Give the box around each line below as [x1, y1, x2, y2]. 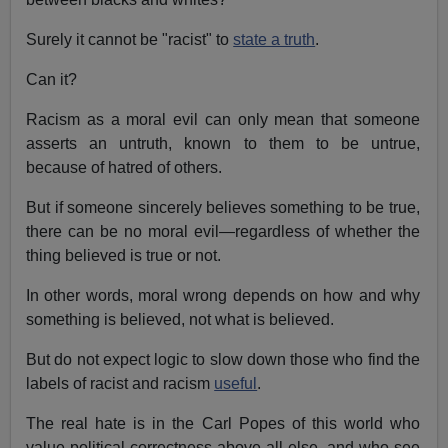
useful [214, 375, 258, 393]
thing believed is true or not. [26, 247, 222, 265]
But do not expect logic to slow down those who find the [26, 351, 420, 369]
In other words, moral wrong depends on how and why [26, 287, 420, 305]
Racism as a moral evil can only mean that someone [26, 111, 420, 129]
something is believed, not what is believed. [26, 311, 335, 329]
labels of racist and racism [26, 375, 215, 393]
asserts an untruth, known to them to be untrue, [26, 135, 420, 153]
